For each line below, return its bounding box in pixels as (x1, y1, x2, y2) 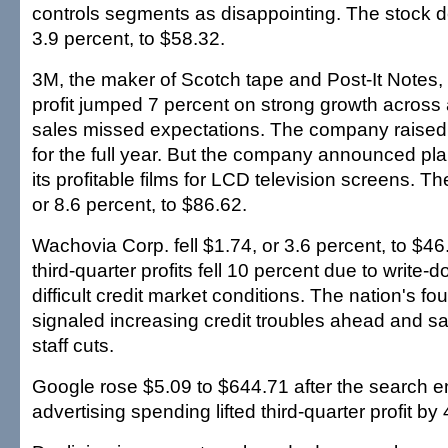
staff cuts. (32, 334, 114, 356)
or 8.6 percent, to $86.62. (32, 193, 247, 215)
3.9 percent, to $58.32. (32, 27, 225, 49)
